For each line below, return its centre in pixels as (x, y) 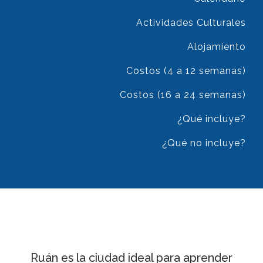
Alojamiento (217, 46)
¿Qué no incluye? (204, 143)
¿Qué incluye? (212, 119)
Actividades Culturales (191, 22)
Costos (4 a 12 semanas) (186, 70)
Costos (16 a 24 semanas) (183, 95)
